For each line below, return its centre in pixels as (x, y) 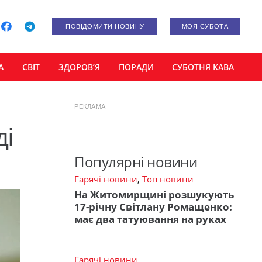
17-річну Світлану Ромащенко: (153, 206)
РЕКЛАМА (90, 106)
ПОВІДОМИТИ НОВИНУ (105, 26)
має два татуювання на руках (150, 219)
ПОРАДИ (136, 67)
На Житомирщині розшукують (154, 194)
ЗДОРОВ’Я (79, 67)
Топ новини (168, 179)
